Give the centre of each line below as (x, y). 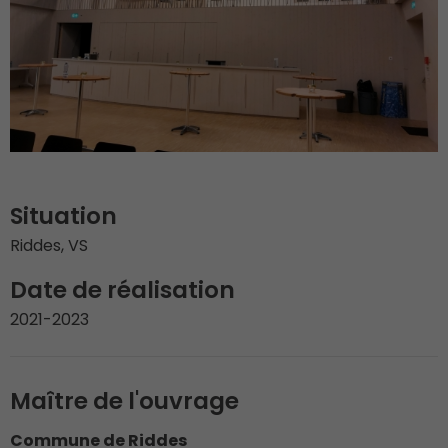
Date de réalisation (122, 289)
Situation (63, 215)
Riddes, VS (49, 245)
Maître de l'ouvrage (124, 400)
